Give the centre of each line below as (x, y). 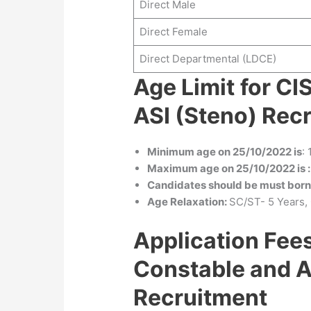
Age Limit (184, 87)
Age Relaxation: (188, 202)
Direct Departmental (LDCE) (208, 59)
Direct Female (173, 32)
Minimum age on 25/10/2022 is (225, 152)
